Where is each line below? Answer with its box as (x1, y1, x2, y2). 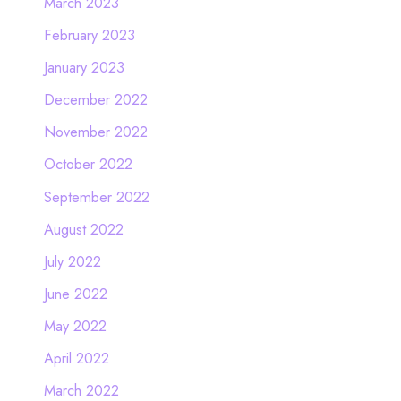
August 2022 (43, 218, 124, 240)
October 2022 (43, 153, 132, 175)
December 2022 (43, 89, 148, 111)
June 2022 (43, 282, 107, 304)
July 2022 (43, 250, 101, 272)
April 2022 (43, 347, 109, 370)
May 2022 (43, 314, 107, 337)
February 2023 (43, 24, 135, 47)
